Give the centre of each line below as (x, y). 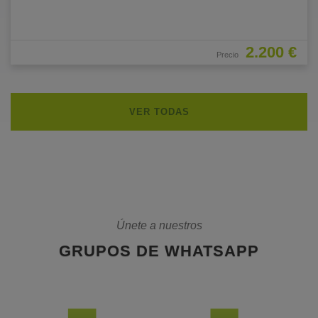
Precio (227, 55)
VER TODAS (159, 111)
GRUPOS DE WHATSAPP (159, 251)
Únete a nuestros (159, 225)
